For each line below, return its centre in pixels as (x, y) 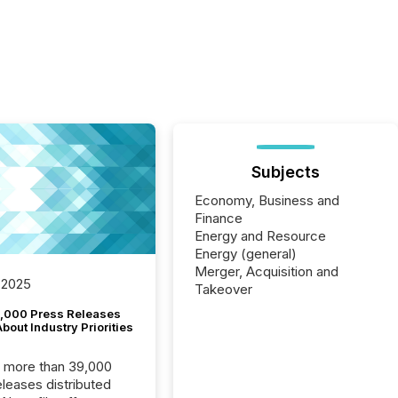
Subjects (286, 172)
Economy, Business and (267, 200)
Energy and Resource (261, 236)
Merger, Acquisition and (267, 271)
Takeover (224, 289)
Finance (219, 218)
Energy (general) (246, 254)
